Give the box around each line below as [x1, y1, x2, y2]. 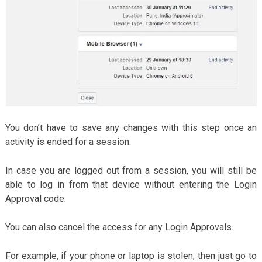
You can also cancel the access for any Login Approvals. [5, 221, 233, 233]
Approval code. [5, 192, 66, 204]
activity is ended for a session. [5, 136, 131, 147]
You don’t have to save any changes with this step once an [5, 122, 257, 133]
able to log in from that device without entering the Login [5, 178, 257, 190]
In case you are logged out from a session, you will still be [5, 164, 257, 176]
